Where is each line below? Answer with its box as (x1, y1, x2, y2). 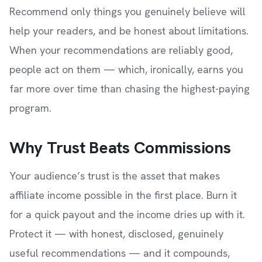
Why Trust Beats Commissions (9, 137, 231, 158)
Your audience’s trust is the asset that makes (9, 169, 220, 182)
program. (9, 101, 51, 115)
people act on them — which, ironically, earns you (9, 63, 243, 76)
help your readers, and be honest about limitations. (9, 24, 249, 37)
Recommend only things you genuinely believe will (9, 5, 246, 18)
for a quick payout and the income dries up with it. (9, 208, 245, 221)
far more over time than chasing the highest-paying (9, 82, 250, 95)
